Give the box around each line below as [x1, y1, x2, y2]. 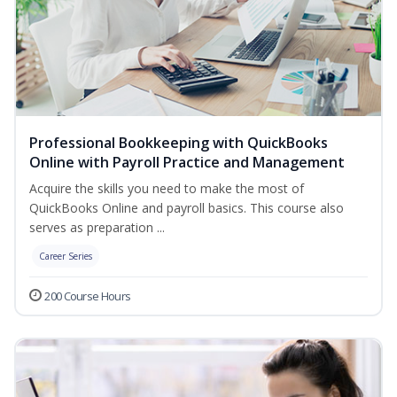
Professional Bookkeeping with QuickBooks [29, 133, 328, 153]
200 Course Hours [44, 288, 131, 305]
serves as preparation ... [29, 219, 165, 237]
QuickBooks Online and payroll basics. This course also [29, 199, 344, 217]
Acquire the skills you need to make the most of [29, 180, 304, 198]
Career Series [39, 250, 92, 263]
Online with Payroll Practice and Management [29, 152, 345, 173]
